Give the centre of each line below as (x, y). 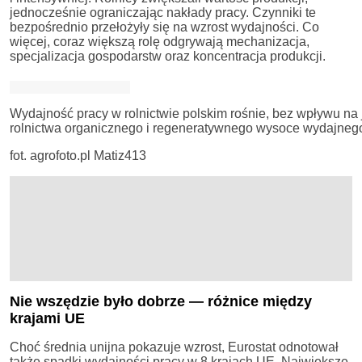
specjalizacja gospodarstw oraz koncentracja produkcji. (168, 56)
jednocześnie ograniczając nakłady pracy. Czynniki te (163, 12)
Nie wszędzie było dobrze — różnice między (161, 301)
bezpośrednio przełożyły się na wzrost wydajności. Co (164, 27)
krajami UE (47, 318)
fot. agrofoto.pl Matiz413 (78, 155)
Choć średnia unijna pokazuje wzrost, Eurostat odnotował (174, 347)
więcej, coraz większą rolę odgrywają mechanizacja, (160, 41)
